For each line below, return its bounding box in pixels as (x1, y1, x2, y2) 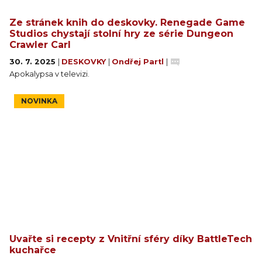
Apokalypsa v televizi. (9, 70, 89, 78)
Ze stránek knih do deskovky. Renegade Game (9, 17, 245, 28)
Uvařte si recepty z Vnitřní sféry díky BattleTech (9, 233, 252, 244)
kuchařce (9, 244, 56, 256)
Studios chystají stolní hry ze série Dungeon (9, 28, 233, 39)
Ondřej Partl (112, 57, 166, 66)
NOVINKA (21, 96, 57, 105)
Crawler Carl (9, 39, 71, 50)
